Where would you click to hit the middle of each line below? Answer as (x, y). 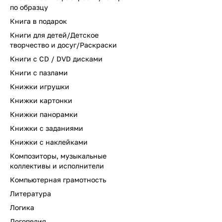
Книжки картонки (41, 100)
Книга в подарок (38, 21)
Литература (30, 194)
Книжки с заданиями (47, 128)
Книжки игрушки (40, 86)
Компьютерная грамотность (58, 180)
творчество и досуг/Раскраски (63, 45)
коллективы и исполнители (57, 166)
